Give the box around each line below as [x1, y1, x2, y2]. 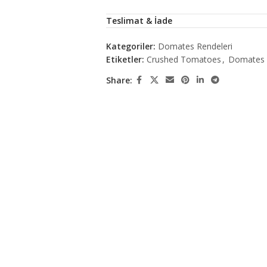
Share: [105, 74, 132, 86]
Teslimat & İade [105, 15, 172, 26]
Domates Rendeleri [157, 41, 232, 52]
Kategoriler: [105, 41, 156, 52]
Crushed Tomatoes [146, 54, 221, 65]
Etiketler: [105, 54, 144, 65]
